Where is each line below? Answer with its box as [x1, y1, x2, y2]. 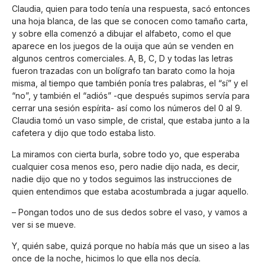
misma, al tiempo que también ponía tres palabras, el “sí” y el [12, 78, 248, 89]
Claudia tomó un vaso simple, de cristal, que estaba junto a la [12, 115, 250, 126]
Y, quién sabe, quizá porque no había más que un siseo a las [12, 240, 250, 251]
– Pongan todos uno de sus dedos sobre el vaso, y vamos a [12, 207, 247, 218]
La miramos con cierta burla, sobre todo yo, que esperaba [12, 148, 240, 159]
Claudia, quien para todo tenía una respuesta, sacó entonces [12, 4, 250, 14]
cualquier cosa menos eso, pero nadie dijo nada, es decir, [12, 161, 240, 172]
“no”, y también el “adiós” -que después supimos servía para [12, 91, 250, 101]
